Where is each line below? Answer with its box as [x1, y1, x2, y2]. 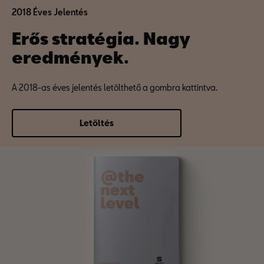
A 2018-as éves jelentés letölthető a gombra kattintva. [12, 82, 217, 93]
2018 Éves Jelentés [12, 7, 88, 17]
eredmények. [12, 47, 129, 67]
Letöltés [80, 118, 114, 128]
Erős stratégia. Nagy [12, 28, 190, 48]
